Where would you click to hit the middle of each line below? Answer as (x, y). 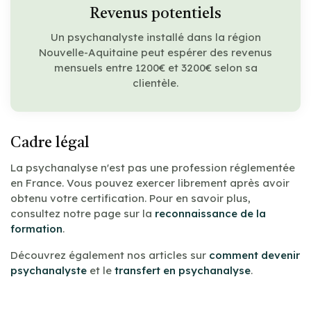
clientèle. (155, 83)
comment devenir (254, 255)
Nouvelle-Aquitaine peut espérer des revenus (155, 52)
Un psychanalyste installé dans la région (155, 37)
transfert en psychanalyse (183, 270)
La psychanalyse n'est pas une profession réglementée (153, 167)
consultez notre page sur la (83, 213)
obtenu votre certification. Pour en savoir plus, (131, 198)
